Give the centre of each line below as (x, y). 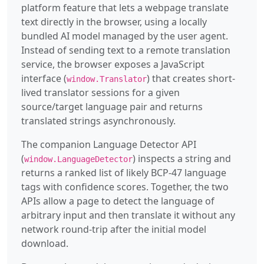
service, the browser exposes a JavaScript (113, 64)
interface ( (44, 78)
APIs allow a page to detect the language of (118, 201)
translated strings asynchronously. (98, 121)
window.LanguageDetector (78, 159)
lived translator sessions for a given (100, 92)
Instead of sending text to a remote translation (126, 50)
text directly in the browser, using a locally (114, 22)
